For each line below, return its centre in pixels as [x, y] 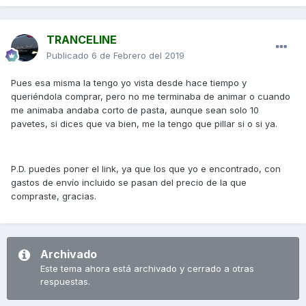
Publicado [69, 56]
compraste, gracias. [54, 196]
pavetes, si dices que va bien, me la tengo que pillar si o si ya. [144, 124]
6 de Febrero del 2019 [138, 56]
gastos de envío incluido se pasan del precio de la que [129, 183]
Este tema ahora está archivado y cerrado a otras [147, 269]
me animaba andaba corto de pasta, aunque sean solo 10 [135, 110]
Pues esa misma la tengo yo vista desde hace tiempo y [129, 83]
